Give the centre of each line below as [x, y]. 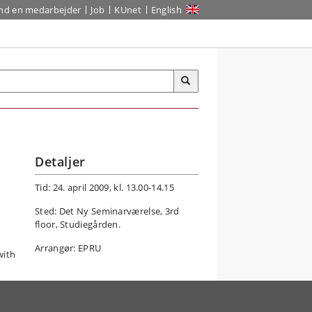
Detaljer [60, 162]
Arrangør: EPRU [68, 248]
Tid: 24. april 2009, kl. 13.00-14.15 [104, 187]
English [166, 10]
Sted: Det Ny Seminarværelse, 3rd [107, 211]
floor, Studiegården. [78, 224]
